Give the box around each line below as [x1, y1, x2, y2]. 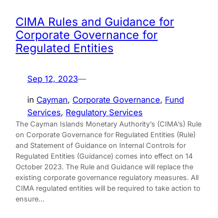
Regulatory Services [66, 108, 143, 118]
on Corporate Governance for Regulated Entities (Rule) [16, 130, 196, 139]
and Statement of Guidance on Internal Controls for [16, 141, 186, 150]
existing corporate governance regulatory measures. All [16, 173, 199, 182]
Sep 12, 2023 [27, 74, 78, 84]
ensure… [16, 195, 44, 203]
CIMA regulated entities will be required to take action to [16, 184, 200, 193]
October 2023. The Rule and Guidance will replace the [16, 163, 193, 171]
